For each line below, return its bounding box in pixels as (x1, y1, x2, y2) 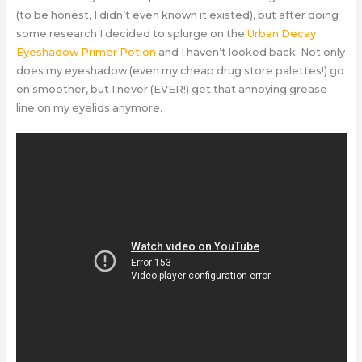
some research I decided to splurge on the (15, 27, 247, 40)
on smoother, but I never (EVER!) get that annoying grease (15, 82, 327, 95)
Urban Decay (246, 27, 316, 40)
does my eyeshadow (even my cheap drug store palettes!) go (15, 64, 344, 77)
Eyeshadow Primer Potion (15, 45, 156, 58)
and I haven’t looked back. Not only (155, 45, 345, 58)
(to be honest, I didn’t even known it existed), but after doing (15, 8, 339, 21)
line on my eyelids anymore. (15, 101, 162, 114)
